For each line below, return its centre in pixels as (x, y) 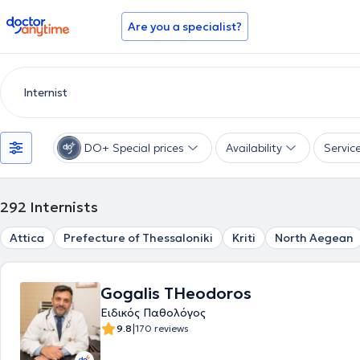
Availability (254, 148)
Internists (64, 207)
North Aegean (314, 238)
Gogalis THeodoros (176, 293)
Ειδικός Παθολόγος (153, 313)
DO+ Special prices (134, 148)
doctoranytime (51, 22)
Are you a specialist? (185, 27)
